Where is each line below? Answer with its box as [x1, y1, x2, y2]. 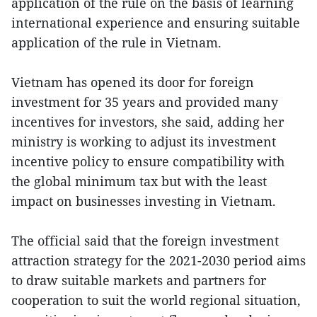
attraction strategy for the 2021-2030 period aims [11, 252, 306, 270]
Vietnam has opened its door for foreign [11, 74, 254, 91]
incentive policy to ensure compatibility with [11, 153, 284, 171]
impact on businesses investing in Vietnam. [11, 192, 276, 210]
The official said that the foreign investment [11, 232, 279, 250]
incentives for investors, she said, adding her [11, 113, 284, 131]
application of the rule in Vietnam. [11, 34, 221, 52]
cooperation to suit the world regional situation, [11, 292, 301, 309]
